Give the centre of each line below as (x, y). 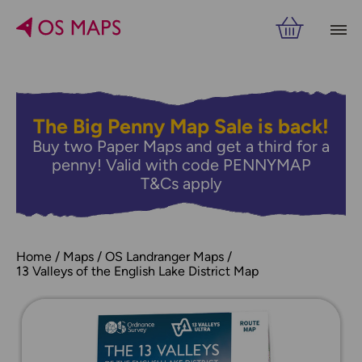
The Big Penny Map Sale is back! (181, 126)
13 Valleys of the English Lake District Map (137, 271)
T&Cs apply (181, 183)
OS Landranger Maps (164, 257)
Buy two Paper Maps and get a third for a (181, 146)
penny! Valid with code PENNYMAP (181, 165)
